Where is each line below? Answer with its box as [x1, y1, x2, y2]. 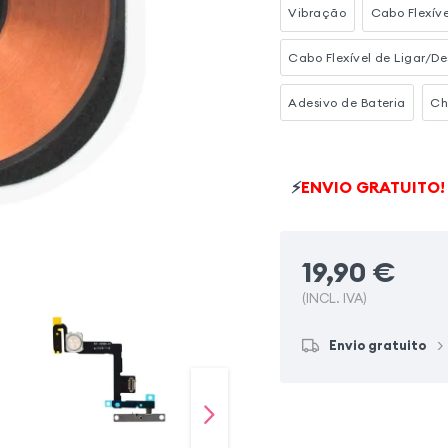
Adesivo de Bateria [288, 94, 406, 110]
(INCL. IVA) [302, 290, 368, 308]
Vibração [288, 4, 347, 20]
